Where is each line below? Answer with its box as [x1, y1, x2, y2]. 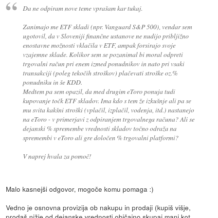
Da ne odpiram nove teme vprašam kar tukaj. [22, 3, 143, 13]
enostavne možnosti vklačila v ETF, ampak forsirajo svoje [22, 40, 176, 50]
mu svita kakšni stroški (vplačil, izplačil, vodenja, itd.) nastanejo [22, 105, 194, 115]
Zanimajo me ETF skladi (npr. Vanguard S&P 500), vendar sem [22, 22, 192, 32]
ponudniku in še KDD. [22, 77, 82, 87]
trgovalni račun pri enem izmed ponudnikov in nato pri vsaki [22, 59, 184, 69]
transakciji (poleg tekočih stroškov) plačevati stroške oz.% [22, 68, 178, 78]
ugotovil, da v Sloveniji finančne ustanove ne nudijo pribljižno [22, 31, 189, 41]
